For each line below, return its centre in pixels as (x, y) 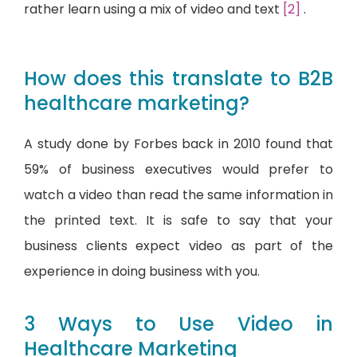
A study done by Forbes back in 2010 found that (178, 143)
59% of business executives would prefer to (178, 169)
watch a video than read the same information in (178, 194)
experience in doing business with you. (142, 271)
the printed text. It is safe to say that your (178, 220)
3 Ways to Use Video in (178, 324)
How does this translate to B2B (178, 78)
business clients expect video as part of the (178, 245)
